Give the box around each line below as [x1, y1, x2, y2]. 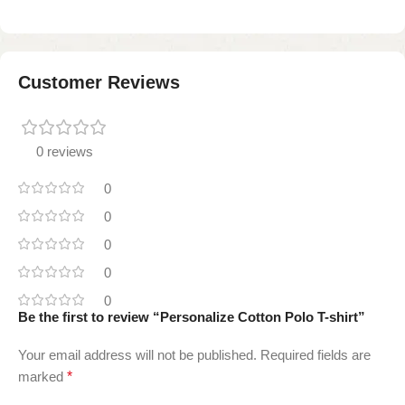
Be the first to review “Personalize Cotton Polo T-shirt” [18, 308, 365, 325]
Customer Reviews [18, 71, 180, 92]
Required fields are [260, 346, 371, 363]
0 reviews [36, 143, 93, 159]
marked [18, 368, 67, 384]
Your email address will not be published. [18, 346, 257, 363]
